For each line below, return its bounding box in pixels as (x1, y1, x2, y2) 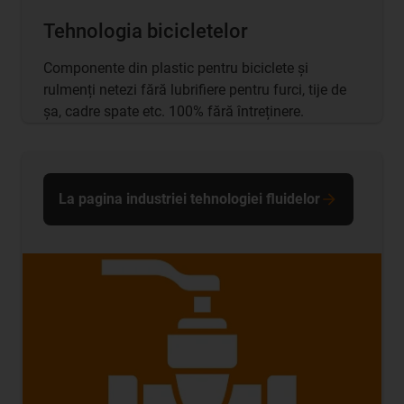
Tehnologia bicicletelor (43, 20, 248, 43)
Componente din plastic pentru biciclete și (43, 60, 308, 78)
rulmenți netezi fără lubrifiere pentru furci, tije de (43, 81, 346, 99)
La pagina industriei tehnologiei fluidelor (59, 190, 320, 208)
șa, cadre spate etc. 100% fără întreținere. (43, 103, 304, 121)
